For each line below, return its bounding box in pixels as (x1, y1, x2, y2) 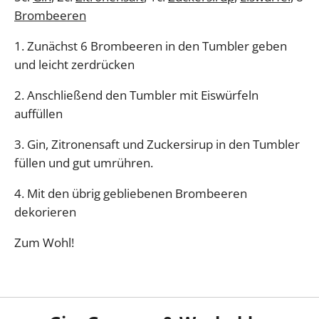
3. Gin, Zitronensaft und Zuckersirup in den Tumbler (14, 136, 300, 153)
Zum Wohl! (14, 234, 74, 251)
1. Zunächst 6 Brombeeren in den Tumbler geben (14, 38, 287, 55)
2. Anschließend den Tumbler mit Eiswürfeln (14, 87, 258, 104)
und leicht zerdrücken (14, 56, 135, 73)
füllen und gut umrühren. (14, 155, 153, 172)
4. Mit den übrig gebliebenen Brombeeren (14, 185, 247, 202)
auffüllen (14, 105, 63, 122)
